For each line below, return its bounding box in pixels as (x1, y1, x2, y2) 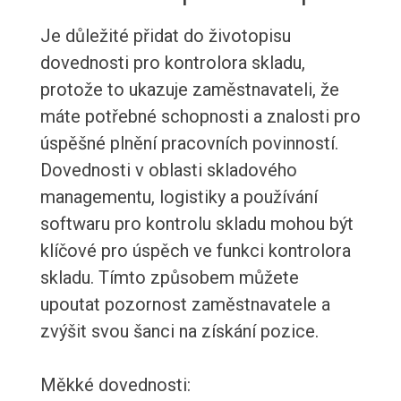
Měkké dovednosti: (39, 374, 191, 397)
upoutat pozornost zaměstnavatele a (39, 294, 330, 316)
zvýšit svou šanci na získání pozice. (39, 320, 319, 343)
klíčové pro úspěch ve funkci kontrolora (39, 240, 351, 262)
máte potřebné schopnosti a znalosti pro (39, 106, 361, 128)
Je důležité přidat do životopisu (39, 25, 291, 47)
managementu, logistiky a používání (39, 186, 318, 209)
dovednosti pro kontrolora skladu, (39, 52, 305, 74)
